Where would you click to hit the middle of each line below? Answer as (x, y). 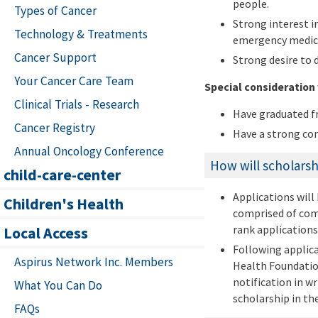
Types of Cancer (55, 11)
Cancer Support (55, 58)
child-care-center (62, 175)
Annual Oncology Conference (89, 152)
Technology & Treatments (81, 34)
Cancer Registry (55, 128)
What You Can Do (58, 286)
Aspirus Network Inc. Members (94, 262)
